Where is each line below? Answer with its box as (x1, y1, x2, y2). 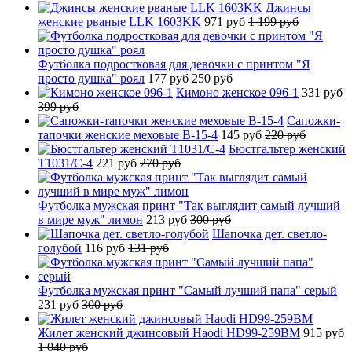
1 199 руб (248, 14, 299, 28)
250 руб (192, 71, 233, 85)
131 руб (128, 240, 169, 255)
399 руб (38, 99, 79, 113)
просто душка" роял (38, 71, 145, 85)
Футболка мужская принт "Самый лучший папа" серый (38, 283, 337, 297)
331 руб (302, 85, 343, 99)
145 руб (221, 127, 265, 141)
